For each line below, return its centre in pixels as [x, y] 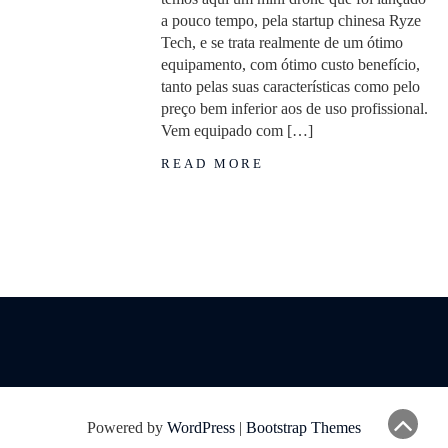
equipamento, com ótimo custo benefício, [291, 64]
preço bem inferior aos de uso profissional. [295, 108]
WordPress [201, 427]
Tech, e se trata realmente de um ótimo [282, 42]
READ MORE [213, 164]
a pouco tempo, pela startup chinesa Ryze [291, 20]
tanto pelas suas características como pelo [291, 86]
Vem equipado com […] [237, 130]
